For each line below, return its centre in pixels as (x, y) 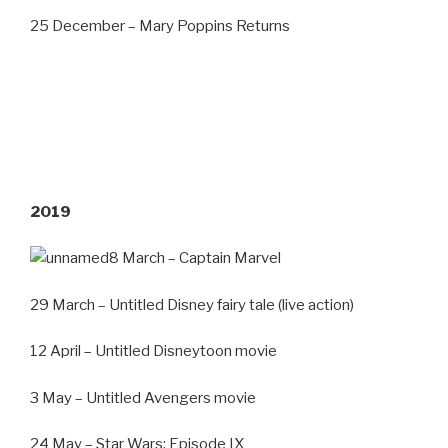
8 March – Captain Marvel (195, 258)
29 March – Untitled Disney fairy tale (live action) (192, 304)
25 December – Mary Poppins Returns (160, 25)
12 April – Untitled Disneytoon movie (153, 351)
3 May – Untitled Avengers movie (143, 397)
